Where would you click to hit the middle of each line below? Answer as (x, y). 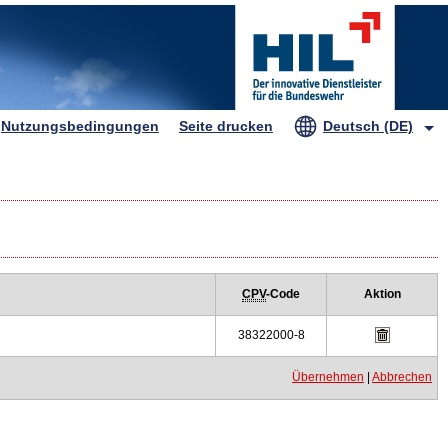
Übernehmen (328, 377)
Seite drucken (226, 126)
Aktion (382, 294)
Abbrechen (402, 377)
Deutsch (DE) (368, 126)
